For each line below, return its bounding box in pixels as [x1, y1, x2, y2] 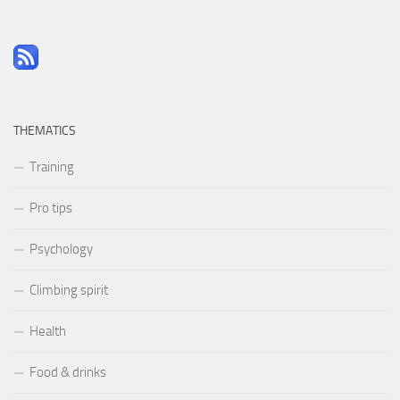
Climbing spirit [29, 281, 108, 298]
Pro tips [29, 199, 72, 216]
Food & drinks [29, 363, 106, 380]
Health [29, 322, 66, 339]
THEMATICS [13, 122, 76, 138]
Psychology [29, 240, 93, 257]
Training [29, 158, 74, 175]
